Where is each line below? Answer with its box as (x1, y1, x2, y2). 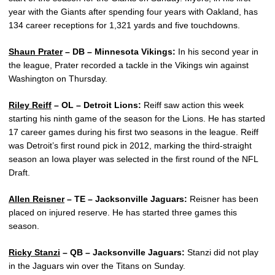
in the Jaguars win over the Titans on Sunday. (9, 261, 185, 271)
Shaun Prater (9, 47, 63, 57)
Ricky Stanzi (9, 247, 60, 258)
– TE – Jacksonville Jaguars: (64, 194, 187, 204)
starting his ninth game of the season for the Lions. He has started (9, 114, 265, 124)
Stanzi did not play (185, 247, 258, 258)
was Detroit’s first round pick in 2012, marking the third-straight (9, 141, 252, 151)
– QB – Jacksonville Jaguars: (60, 247, 185, 258)
